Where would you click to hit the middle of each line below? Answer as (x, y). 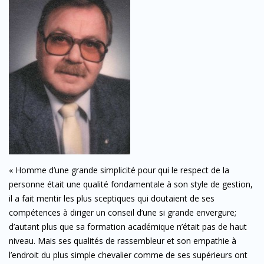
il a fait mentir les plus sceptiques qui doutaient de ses (112, 198)
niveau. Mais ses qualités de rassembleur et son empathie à (123, 240)
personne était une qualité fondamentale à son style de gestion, (131, 184)
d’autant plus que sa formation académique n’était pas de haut (128, 226)
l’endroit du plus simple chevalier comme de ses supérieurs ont (128, 255)
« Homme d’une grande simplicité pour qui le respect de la (119, 170)
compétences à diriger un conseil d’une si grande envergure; (123, 212)
